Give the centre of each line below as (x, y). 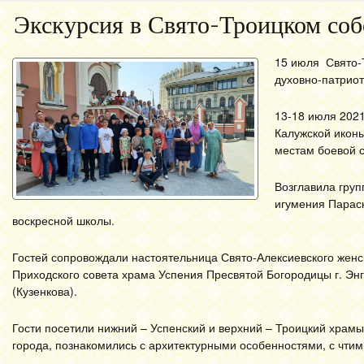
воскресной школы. (63, 220)
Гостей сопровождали (72, 257)
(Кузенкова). (45, 291)
